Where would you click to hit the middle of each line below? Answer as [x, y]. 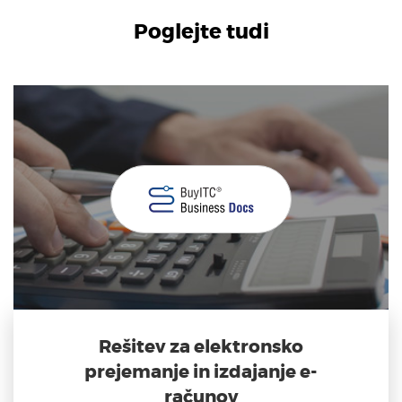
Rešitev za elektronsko [201, 347]
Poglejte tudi [201, 32]
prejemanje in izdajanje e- [201, 372]
